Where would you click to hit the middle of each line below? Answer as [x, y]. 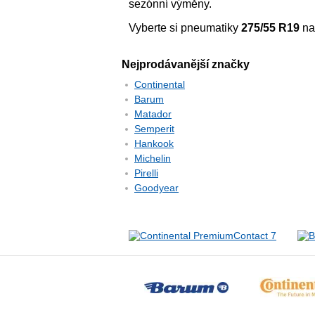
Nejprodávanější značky [186, 65]
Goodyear [156, 188]
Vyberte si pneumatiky [185, 28]
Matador [153, 114]
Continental [160, 85]
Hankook [154, 144]
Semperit [154, 129]
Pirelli [146, 173]
